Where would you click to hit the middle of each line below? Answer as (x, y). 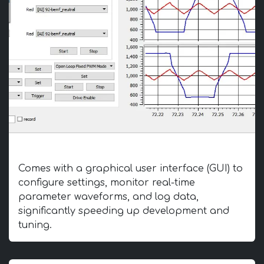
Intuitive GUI (57, 149)
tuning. (35, 225)
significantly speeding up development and (124, 211)
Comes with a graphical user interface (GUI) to (131, 169)
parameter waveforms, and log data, (108, 197)
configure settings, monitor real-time (107, 183)
